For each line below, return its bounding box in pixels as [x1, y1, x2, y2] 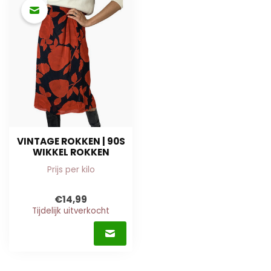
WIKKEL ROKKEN [32, 146, 109, 159]
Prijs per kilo [47, 163, 95, 176]
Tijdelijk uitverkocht [32, 204, 109, 217]
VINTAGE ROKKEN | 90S [16, 135, 125, 148]
